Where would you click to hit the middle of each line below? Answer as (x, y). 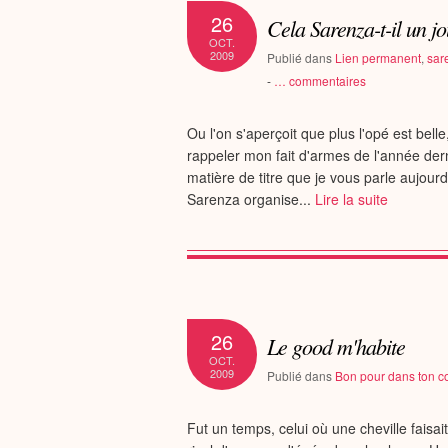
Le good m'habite (341, 346)
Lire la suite (351, 199)
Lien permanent (378, 57)
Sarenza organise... (251, 199)
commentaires (326, 80)
